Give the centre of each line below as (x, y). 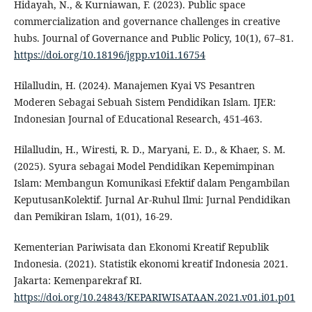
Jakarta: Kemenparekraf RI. (78, 281)
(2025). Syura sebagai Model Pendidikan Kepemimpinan (144, 166)
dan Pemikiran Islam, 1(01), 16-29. (93, 217)
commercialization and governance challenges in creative (147, 22)
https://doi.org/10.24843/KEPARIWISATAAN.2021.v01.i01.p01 (154, 297)
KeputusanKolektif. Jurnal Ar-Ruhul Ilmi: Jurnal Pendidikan (152, 200)
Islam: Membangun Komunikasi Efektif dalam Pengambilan (151, 183)
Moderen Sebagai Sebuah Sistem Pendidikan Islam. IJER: (145, 102)
